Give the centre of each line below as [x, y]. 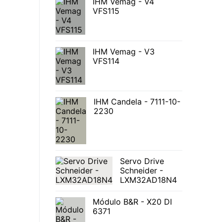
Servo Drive [142, 161]
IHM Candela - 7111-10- [137, 102]
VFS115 [106, 11]
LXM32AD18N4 [148, 180]
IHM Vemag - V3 [124, 52]
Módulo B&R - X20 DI [132, 202]
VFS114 [106, 61]
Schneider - [141, 171]
